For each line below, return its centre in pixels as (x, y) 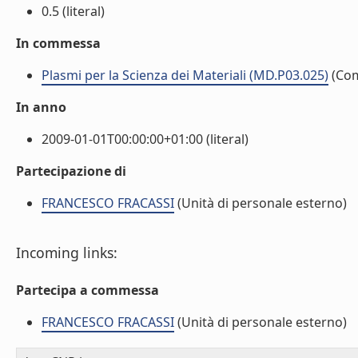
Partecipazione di (71, 171)
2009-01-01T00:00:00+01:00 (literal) (145, 139)
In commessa (58, 43)
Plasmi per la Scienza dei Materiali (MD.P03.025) (185, 75)
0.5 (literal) (73, 11)
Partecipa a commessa (88, 290)
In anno (41, 107)
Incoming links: (67, 253)
